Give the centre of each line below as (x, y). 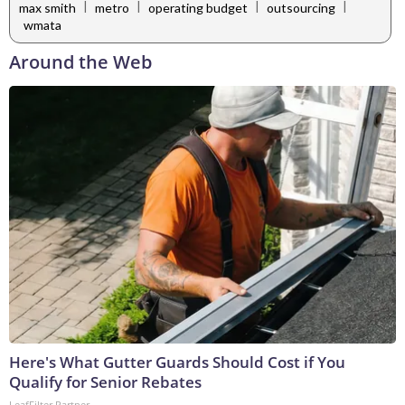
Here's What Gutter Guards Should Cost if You (177, 363)
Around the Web (80, 62)
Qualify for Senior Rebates (105, 382)
